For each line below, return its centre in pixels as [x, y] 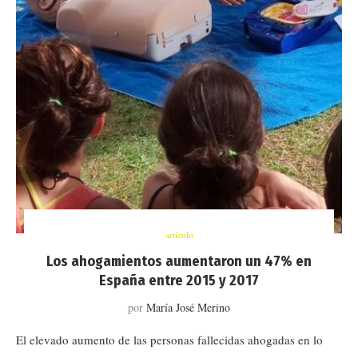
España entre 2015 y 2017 [179, 280]
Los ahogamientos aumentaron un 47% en [179, 261]
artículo [179, 235]
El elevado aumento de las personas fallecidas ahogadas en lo [169, 340]
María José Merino [188, 307]
